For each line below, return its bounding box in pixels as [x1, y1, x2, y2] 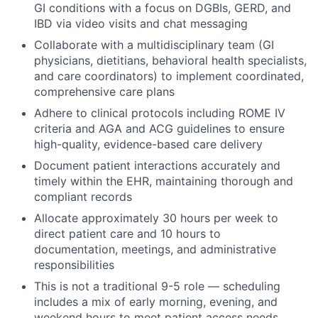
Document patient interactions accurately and [34, 158, 280, 173]
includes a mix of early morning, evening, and [34, 295, 278, 309]
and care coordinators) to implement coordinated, [34, 69, 304, 84]
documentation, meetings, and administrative [34, 242, 276, 257]
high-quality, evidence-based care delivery [34, 137, 263, 152]
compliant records [34, 190, 132, 204]
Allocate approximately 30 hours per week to [34, 211, 278, 226]
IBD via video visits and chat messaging [34, 16, 248, 31]
